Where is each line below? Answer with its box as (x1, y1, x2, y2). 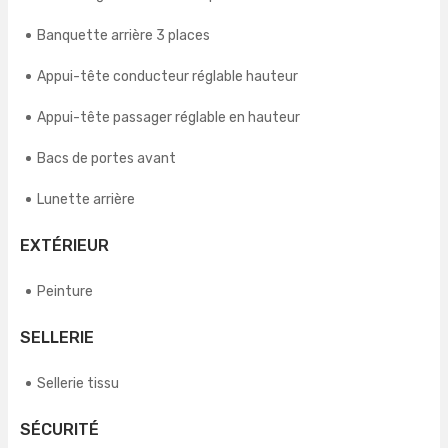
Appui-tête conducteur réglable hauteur (37, 68, 298, 86)
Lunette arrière (37, 191, 135, 209)
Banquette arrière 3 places (37, 27, 210, 45)
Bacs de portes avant (37, 150, 176, 168)
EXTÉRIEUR (20, 236, 109, 256)
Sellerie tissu (37, 375, 119, 393)
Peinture (37, 283, 93, 301)
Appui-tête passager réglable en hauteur (37, 109, 300, 127)
